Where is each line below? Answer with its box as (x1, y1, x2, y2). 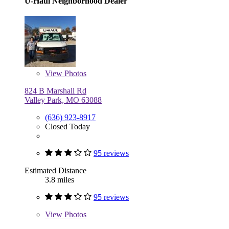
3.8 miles (45, 175, 74, 184)
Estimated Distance (25, 166, 86, 175)
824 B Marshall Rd (25, 86, 86, 95)
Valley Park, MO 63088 (25, 95, 102, 104)
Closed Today (45, 122, 90, 131)
